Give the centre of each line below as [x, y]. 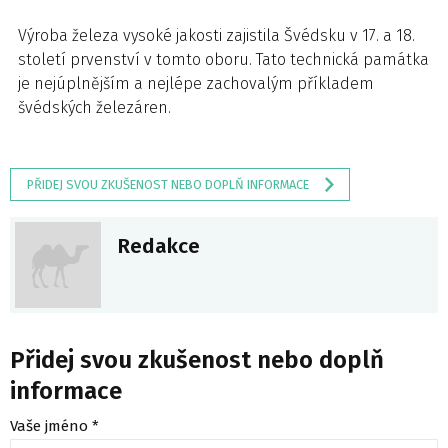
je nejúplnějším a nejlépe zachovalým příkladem [196, 83]
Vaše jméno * [54, 426]
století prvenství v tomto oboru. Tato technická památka [223, 59]
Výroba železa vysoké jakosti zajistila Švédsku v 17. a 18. [216, 35]
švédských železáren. [94, 107]
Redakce [158, 246]
